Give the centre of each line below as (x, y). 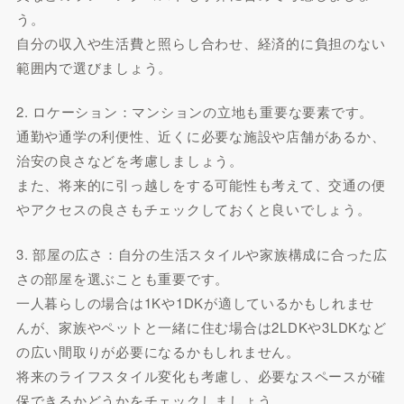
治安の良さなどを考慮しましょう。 (129, 160)
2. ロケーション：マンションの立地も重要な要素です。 (195, 111)
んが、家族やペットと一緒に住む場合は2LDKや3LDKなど (201, 326)
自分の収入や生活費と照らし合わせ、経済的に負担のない (201, 42)
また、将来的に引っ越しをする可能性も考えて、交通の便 (201, 184)
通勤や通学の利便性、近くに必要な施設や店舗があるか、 (201, 136)
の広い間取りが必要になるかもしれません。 (158, 351)
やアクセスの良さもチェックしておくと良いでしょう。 (193, 209)
